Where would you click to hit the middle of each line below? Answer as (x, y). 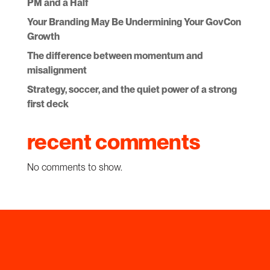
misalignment (57, 71)
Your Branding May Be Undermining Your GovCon (134, 22)
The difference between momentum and (115, 56)
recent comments (113, 142)
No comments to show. (74, 168)
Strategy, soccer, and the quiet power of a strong (132, 90)
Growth (43, 37)
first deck (48, 104)
